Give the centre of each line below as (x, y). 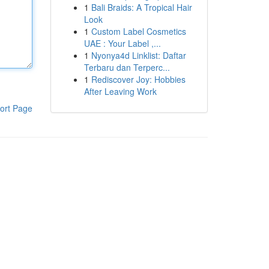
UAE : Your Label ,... (122, 43)
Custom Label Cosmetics (138, 31)
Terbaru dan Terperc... (127, 67)
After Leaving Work (120, 91)
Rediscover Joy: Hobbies (138, 79)
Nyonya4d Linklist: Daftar (138, 55)
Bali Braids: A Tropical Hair (141, 7)
